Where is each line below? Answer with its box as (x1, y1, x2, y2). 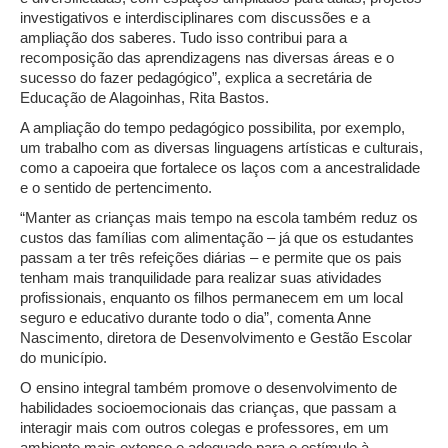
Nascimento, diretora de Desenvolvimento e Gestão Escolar (20, 328, 412, 346)
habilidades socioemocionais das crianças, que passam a (20, 398, 396, 416)
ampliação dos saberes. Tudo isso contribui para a (20, 28, 347, 46)
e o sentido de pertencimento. (20, 178, 212, 196)
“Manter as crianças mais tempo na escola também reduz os (20, 208, 418, 226)
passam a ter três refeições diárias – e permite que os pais (20, 248, 402, 266)
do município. (20, 348, 107, 366)
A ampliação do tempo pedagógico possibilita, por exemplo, (20, 118, 405, 136)
